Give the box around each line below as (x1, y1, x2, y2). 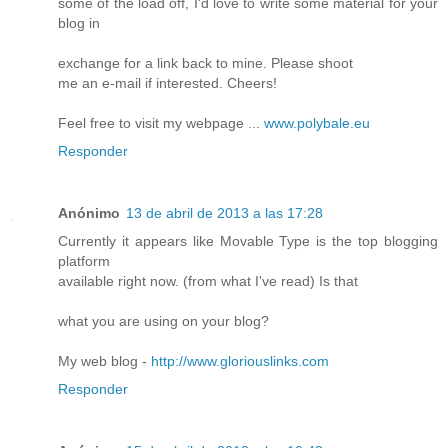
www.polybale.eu (264, 114, 370, 131)
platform (58, 252, 110, 269)
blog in (58, 14, 100, 31)
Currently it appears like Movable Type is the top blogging (58, 232, 438, 249)
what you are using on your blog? (58, 312, 269, 329)
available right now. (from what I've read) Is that (58, 272, 358, 289)
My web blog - (58, 352, 151, 369)
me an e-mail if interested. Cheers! (58, 74, 277, 91)
